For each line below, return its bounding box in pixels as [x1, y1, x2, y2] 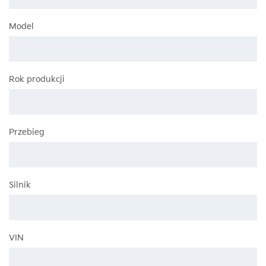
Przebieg [9, 127, 45, 138]
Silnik [9, 180, 31, 191]
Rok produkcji [9, 74, 65, 85]
